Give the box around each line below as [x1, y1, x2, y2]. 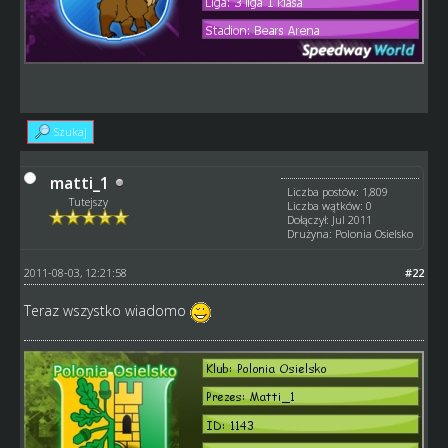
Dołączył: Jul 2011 [287, 211, 373, 227]
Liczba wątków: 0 [287, 197, 373, 213]
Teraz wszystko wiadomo [23, 300, 190, 320]
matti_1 [49, 171, 109, 194]
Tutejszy [69, 193, 109, 209]
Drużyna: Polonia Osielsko [287, 225, 414, 241]
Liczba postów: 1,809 [287, 183, 389, 199]
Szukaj [53, 123, 87, 139]
